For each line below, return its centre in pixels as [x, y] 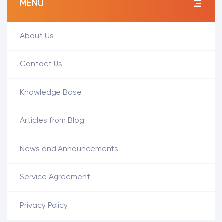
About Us [37, 36]
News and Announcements [69, 149]
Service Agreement [55, 177]
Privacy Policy [44, 205]
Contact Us [41, 64]
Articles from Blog [52, 121]
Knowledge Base [51, 92]
